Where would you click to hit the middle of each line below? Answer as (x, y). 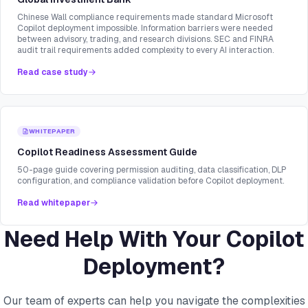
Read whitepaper (54, 203)
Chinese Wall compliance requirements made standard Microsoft (145, 18)
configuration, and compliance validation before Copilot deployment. (151, 181)
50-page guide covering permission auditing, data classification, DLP (152, 170)
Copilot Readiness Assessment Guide (107, 152)
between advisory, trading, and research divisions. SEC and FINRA (145, 40)
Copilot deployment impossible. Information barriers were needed (145, 29)
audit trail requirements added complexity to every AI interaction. (145, 51)
